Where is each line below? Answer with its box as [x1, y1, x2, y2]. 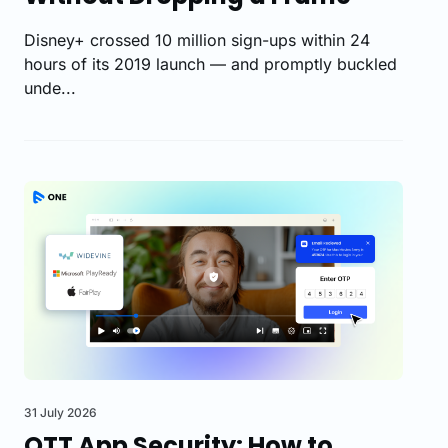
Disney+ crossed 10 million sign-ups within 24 [24, 30, 370, 51]
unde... [24, 78, 76, 99]
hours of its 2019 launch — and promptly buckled [24, 54, 397, 75]
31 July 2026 [24, 404, 97, 420]
